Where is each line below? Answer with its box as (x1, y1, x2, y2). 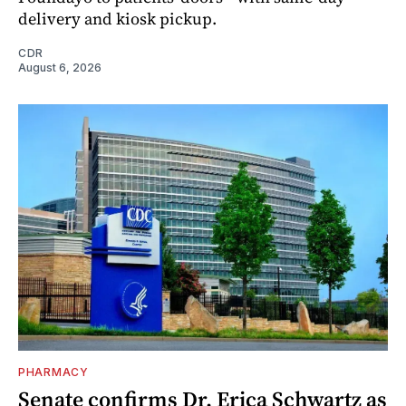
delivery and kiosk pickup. (18, 6, 217, 30)
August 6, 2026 (18, 60, 101, 74)
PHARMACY (18, 364, 89, 379)
